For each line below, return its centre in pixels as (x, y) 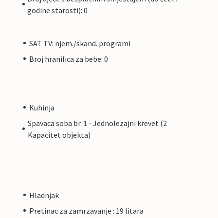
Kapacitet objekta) (59, 135)
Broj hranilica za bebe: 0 (69, 59)
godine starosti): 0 (58, 10)
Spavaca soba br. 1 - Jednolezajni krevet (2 (97, 123)
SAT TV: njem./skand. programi (80, 43)
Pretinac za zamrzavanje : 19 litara (86, 210)
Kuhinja (42, 107)
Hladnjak (44, 195)
